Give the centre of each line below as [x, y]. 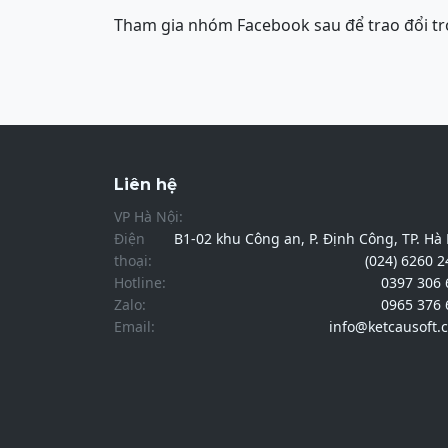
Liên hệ [145, 184]
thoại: [133, 260]
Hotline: [140, 282]
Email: [134, 326]
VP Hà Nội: [152, 216]
